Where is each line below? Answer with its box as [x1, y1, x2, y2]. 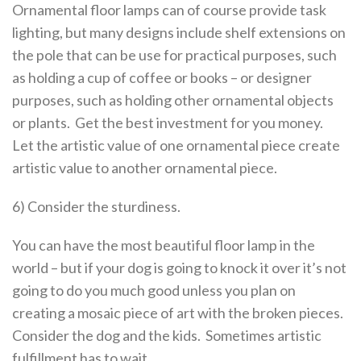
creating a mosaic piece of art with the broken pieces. [12, 304, 346, 322]
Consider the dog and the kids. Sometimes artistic [12, 326, 322, 344]
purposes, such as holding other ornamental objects [12, 91, 334, 109]
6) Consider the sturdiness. [12, 197, 180, 215]
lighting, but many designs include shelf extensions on [12, 23, 346, 41]
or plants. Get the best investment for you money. [12, 114, 326, 131]
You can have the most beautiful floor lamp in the [12, 236, 315, 254]
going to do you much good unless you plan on [12, 281, 296, 299]
